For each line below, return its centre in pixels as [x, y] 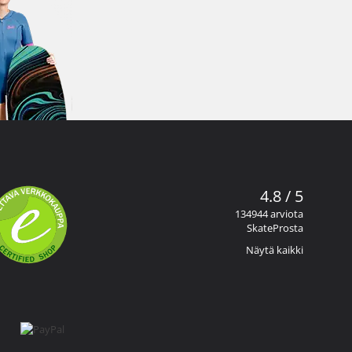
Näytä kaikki [275, 250]
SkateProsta [275, 228]
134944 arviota [269, 214]
